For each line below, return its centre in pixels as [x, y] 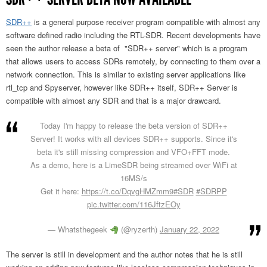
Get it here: [61, 191]
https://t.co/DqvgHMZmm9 [127, 191]
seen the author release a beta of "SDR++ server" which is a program [127, 48]
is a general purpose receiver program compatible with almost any [146, 22]
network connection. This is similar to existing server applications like [126, 74]
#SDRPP [211, 191]
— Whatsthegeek [79, 229]
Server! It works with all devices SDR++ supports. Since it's [133, 139]
